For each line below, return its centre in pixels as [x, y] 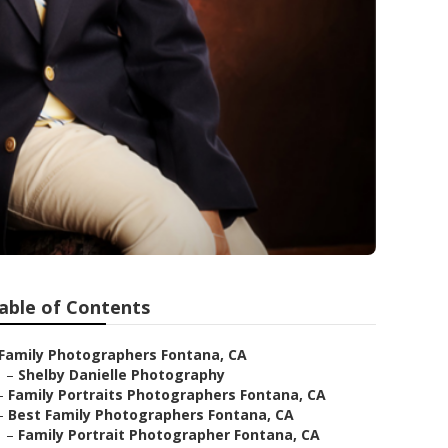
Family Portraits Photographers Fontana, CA [167, 394]
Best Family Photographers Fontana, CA [151, 414]
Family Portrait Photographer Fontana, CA [169, 434]
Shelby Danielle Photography [121, 374]
